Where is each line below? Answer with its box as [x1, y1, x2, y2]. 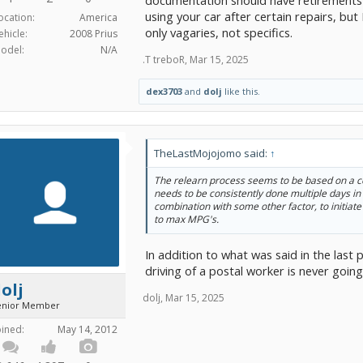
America [79, 11, 117, 25]
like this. [222, 85, 260, 98]
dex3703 [146, 85, 182, 98]
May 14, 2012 [58, 322, 117, 337]
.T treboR [143, 53, 185, 67]
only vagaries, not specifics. [145, 24, 293, 41]
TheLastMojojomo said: [154, 146, 270, 161]
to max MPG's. [154, 212, 219, 227]
